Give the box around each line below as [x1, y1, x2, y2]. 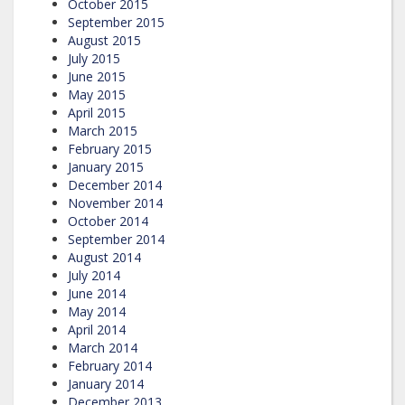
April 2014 [68, 320, 126, 338]
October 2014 [68, 212, 148, 230]
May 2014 [68, 302, 126, 320]
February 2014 [68, 356, 152, 374]
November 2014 [68, 193, 163, 212]
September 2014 [68, 230, 165, 248]
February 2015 [68, 139, 152, 157]
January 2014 [68, 374, 144, 392]
